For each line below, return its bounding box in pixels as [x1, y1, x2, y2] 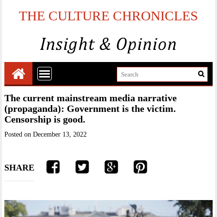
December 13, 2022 [33, 130, 87, 138]
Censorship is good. [4, 113, 86, 124]
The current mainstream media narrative [4, 92, 177, 103]
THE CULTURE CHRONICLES [19, 8, 198, 23]
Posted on [4, 130, 33, 138]
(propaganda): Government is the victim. [4, 103, 176, 114]
